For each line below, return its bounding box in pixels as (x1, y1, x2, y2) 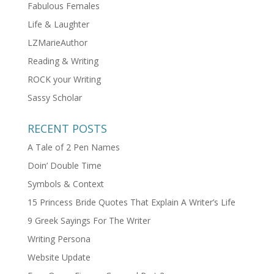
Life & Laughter (27, 18, 89, 30)
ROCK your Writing (27, 73, 101, 85)
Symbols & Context (27, 177, 104, 190)
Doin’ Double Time (27, 159, 102, 171)
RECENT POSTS (27, 120, 107, 136)
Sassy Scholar (27, 91, 82, 103)
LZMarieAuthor (27, 36, 87, 48)
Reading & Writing (27, 54, 98, 67)
